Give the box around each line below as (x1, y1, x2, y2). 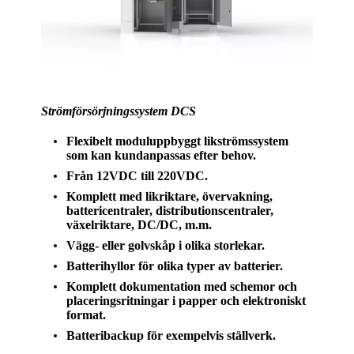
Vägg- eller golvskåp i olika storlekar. (66, 238, 265, 252)
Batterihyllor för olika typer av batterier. (66, 258, 284, 273)
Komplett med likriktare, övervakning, (66, 189, 273, 203)
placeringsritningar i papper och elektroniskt (66, 293, 307, 307)
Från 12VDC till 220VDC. (66, 168, 209, 183)
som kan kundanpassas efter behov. (66, 148, 257, 162)
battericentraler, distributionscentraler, (66, 203, 274, 217)
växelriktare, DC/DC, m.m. (66, 217, 213, 232)
